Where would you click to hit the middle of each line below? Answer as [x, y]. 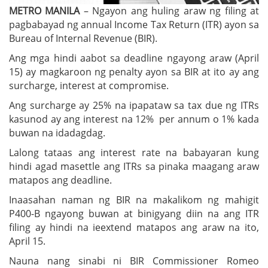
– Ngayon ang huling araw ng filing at [170, 10]
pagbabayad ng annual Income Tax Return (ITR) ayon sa [134, 24]
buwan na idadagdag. [57, 133]
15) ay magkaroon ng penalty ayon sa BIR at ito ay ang [134, 71]
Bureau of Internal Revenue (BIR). [83, 38]
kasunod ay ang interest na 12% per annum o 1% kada [134, 119]
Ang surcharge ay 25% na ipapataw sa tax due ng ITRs [134, 105]
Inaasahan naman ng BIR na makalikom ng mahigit [134, 200]
